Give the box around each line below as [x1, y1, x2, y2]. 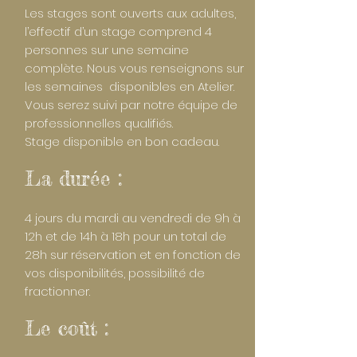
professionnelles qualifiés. [25, 115, 173, 131]
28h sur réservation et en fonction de [25, 246, 241, 263]
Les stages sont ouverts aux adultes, [25, 5, 236, 22]
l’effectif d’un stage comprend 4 [25, 23, 212, 40]
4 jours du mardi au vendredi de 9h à [25, 210, 241, 226]
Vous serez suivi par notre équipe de [25, 96, 237, 113]
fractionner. [25, 283, 90, 300]
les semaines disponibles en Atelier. [25, 78, 234, 95]
